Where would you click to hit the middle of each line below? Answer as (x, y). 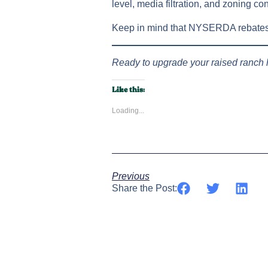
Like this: (128, 92)
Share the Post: (144, 188)
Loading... (128, 111)
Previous (131, 176)
